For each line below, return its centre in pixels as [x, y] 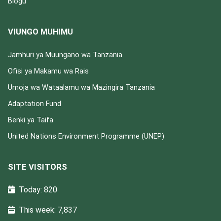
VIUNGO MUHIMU [40, 32]
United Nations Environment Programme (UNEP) [86, 137]
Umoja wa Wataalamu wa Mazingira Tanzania [81, 88]
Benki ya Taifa [31, 120]
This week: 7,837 [48, 210]
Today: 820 [38, 190]
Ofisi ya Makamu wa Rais [48, 72]
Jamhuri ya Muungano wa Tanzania [65, 55]
